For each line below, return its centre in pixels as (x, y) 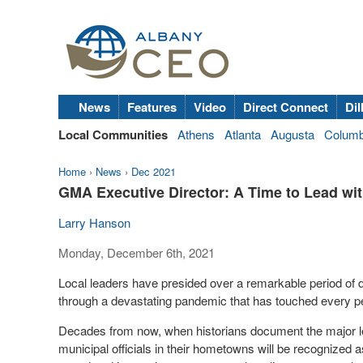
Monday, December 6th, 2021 (137, 252)
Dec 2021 (154, 171)
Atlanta (243, 134)
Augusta (293, 134)
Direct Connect (286, 107)
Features (152, 107)
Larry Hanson (94, 222)
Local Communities (113, 135)
